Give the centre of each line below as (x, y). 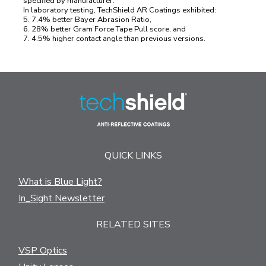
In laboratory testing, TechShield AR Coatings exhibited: (120, 10)
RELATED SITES (133, 225)
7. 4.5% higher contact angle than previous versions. (114, 39)
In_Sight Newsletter (61, 199)
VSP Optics (43, 251)
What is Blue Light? (60, 182)
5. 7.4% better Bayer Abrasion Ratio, (87, 20)
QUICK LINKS (133, 156)
